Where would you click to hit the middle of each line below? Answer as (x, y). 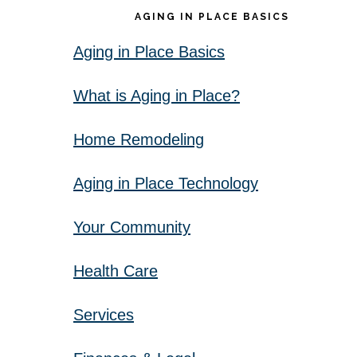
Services (104, 315)
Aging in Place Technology (166, 183)
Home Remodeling (139, 139)
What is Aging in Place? (157, 96)
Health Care (116, 271)
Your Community (132, 227)
